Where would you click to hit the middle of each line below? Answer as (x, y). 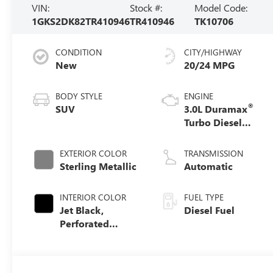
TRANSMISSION (214, 153)
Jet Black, (82, 210)
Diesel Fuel (210, 210)
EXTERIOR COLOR (94, 153)
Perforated (85, 223)
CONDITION (79, 52)
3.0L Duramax (216, 108)
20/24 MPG (210, 65)
